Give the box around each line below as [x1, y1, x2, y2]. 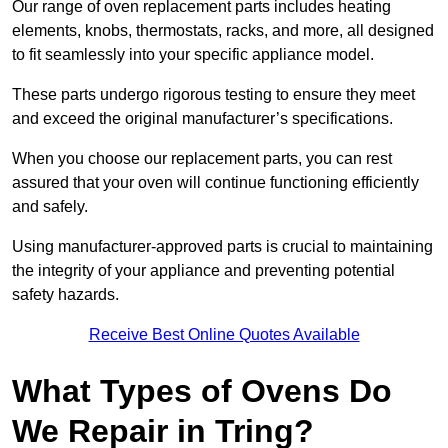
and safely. [12, 198, 92, 216]
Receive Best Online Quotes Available [88, 326, 360, 344]
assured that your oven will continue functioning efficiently [12, 174, 419, 192]
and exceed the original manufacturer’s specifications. [12, 110, 393, 128]
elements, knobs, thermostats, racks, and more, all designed [12, 22, 434, 40]
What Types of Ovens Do [12, 373, 392, 410]
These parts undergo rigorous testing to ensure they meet [12, 86, 415, 104]
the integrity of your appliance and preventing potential [12, 262, 395, 280]
